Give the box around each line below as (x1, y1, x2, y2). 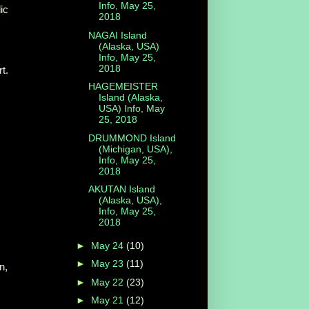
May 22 (90, 276, 126, 288)
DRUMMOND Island (88, 132, 176, 143)
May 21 (90, 295, 126, 306)
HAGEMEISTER (88, 81, 158, 92)
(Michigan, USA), (98, 143, 172, 154)
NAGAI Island (88, 29, 147, 41)
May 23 (90, 258, 126, 270)
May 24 (90, 239, 126, 251)
